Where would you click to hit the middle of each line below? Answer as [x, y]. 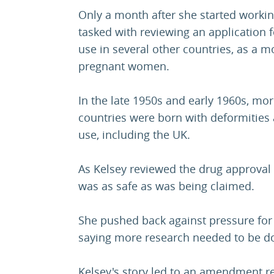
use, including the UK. [134, 135]
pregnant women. [124, 66]
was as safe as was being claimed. [166, 186]
